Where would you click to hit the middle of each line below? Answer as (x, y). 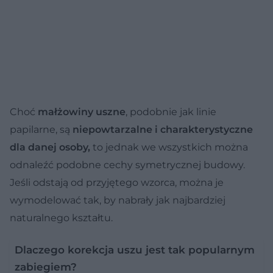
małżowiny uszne (80, 112)
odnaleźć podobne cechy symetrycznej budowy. (127, 165)
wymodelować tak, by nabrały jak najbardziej (118, 200)
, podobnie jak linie (171, 112)
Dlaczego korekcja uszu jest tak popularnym (135, 250)
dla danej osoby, (50, 147)
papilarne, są (41, 129)
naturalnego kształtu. (61, 218)
